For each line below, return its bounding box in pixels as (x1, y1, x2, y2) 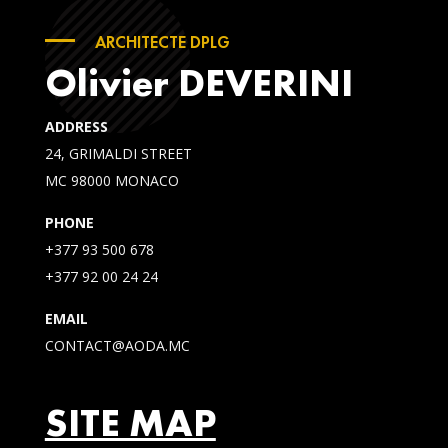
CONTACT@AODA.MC (44, 336, 190, 356)
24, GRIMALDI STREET (44, 144, 192, 164)
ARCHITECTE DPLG (94, 31, 230, 54)
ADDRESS (44, 117, 108, 137)
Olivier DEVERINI (44, 58, 353, 109)
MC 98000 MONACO (44, 171, 179, 191)
